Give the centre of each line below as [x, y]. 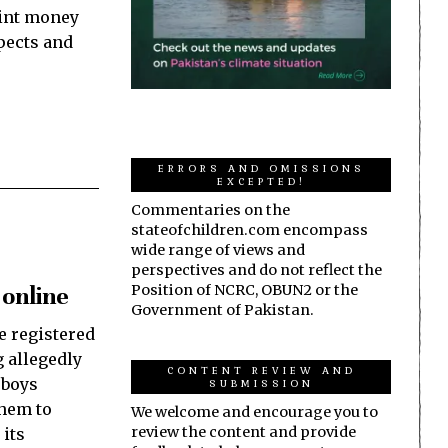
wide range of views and [218, 249]
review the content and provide [243, 431]
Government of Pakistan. [222, 309]
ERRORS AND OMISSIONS [261, 167]
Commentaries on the [210, 209]
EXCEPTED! [261, 180]
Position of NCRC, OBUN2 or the [244, 289]
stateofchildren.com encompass [249, 229]
